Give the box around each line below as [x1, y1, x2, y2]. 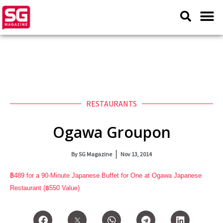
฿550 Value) [45, 184, 80, 192]
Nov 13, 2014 [120, 150, 152, 158]
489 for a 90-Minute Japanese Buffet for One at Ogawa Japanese [14, 172, 202, 179]
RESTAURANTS [86, 99, 137, 109]
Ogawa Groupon [52, 122, 171, 142]
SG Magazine [78, 150, 112, 158]
